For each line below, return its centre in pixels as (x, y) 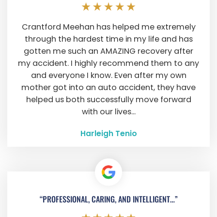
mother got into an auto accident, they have (108, 88)
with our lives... (108, 112)
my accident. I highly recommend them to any (108, 63)
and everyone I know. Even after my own (108, 76)
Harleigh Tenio (108, 133)
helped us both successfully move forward (108, 100)
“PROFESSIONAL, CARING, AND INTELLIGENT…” (108, 199)
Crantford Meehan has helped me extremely (108, 27)
